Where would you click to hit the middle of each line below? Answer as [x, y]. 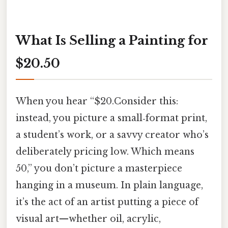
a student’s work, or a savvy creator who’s [112, 135]
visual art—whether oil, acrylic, [88, 219]
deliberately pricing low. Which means [105, 151]
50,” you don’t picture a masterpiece [99, 168]
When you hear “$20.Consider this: [97, 101]
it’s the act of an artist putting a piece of [107, 202]
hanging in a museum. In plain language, [109, 185]
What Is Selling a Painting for [112, 40]
